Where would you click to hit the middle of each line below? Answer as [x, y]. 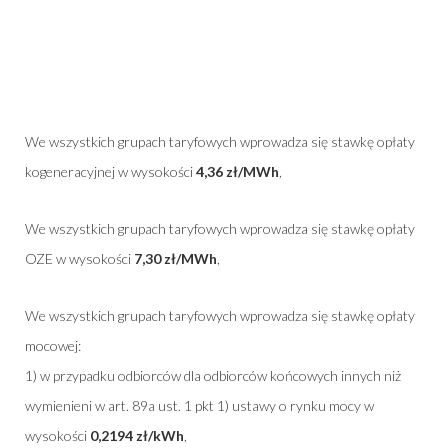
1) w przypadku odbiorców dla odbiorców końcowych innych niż [213, 375]
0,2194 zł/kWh [137, 435]
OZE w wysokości [79, 258]
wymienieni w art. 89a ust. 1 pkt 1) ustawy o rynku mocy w [199, 405]
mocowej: [53, 345]
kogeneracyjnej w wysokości [110, 171]
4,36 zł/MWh [237, 171]
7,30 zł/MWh [175, 258]
